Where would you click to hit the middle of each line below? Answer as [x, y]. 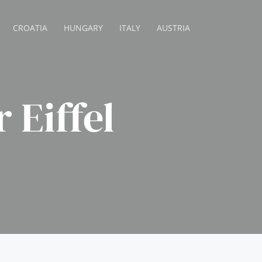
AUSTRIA [174, 28]
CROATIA [30, 28]
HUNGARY [84, 28]
